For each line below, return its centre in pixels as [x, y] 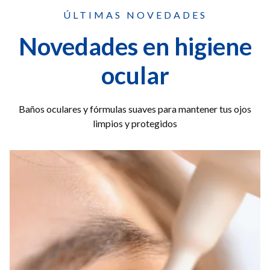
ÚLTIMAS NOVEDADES [135, 14]
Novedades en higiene [135, 46]
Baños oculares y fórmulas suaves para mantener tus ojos [135, 108]
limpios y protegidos [135, 123]
